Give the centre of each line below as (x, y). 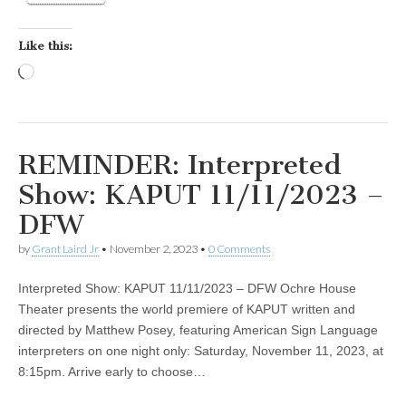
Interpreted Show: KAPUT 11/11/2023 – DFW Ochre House (187, 289)
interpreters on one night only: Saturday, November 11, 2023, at (201, 351)
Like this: (45, 46)
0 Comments (239, 249)
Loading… (64, 74)
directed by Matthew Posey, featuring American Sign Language (198, 330)
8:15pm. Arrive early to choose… (112, 372)
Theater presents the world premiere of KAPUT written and (187, 309)
